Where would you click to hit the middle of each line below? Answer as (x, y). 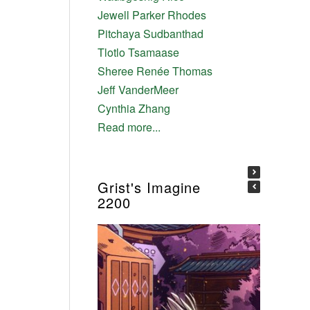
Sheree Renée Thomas (155, 71)
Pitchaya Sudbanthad (150, 34)
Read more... (129, 127)
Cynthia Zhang (134, 109)
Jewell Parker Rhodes (152, 15)
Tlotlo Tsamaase (138, 53)
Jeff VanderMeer (138, 90)
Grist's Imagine (149, 188)
